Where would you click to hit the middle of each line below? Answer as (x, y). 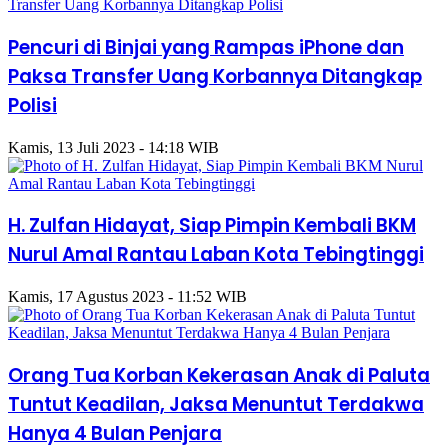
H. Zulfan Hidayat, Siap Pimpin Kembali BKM (212, 226)
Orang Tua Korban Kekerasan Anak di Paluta (219, 375)
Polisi (32, 105)
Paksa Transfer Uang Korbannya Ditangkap (215, 76)
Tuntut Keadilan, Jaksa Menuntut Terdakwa (216, 404)
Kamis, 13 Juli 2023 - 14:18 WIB (113, 147)
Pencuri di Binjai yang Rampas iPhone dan (206, 47)
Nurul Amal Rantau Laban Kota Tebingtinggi (216, 255)
